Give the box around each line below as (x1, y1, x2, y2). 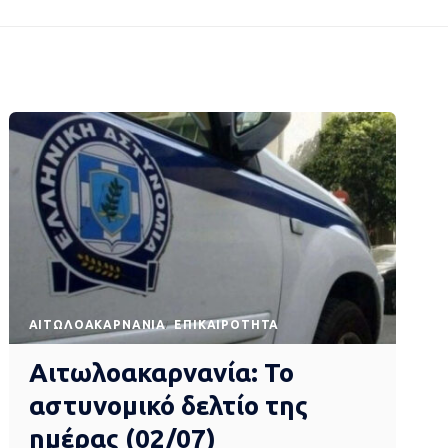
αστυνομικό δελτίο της (28, 391, 308, 421)
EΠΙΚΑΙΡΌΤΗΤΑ (174, 318, 280, 332)
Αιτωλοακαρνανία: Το (28, 358, 294, 388)
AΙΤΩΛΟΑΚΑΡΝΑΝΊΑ (28, 318, 167, 332)
